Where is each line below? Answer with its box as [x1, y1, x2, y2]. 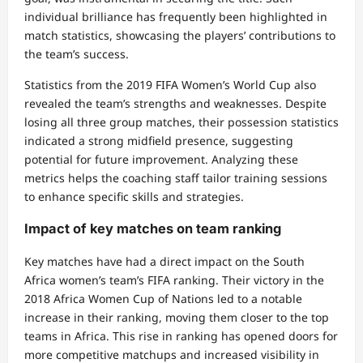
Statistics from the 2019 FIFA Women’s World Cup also [24, 77, 316, 92]
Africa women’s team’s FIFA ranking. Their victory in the [24, 271, 324, 288]
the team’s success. [24, 46, 129, 62]
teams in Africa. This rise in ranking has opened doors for [24, 327, 338, 344]
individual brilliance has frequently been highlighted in [24, 9, 327, 24]
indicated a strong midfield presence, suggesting [24, 133, 293, 148]
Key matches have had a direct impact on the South [24, 253, 305, 269]
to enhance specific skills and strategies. [24, 189, 244, 204]
